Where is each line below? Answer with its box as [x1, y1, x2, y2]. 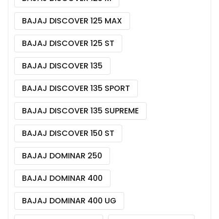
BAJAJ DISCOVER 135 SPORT [22, 82, 130, 94]
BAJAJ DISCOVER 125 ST [22, 37, 114, 49]
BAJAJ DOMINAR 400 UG [22, 195, 116, 206]
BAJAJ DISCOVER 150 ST [22, 127, 114, 139]
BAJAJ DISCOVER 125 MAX [22, 15, 122, 26]
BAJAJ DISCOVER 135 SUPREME [22, 105, 139, 116]
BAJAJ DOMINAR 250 [22, 150, 102, 161]
